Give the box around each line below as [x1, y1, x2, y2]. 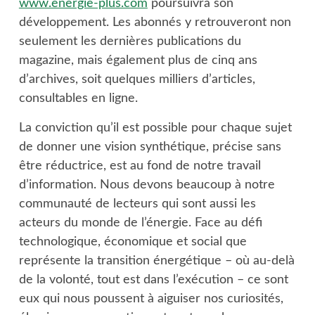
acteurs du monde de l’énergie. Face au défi [18, 217, 262, 229]
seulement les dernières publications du [18, 35, 241, 48]
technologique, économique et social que [18, 236, 247, 248]
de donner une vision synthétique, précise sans [18, 141, 281, 153]
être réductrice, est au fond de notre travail [18, 160, 261, 172]
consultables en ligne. [18, 92, 138, 105]
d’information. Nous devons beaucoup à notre [18, 179, 275, 191]
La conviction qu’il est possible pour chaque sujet [18, 122, 292, 134]
